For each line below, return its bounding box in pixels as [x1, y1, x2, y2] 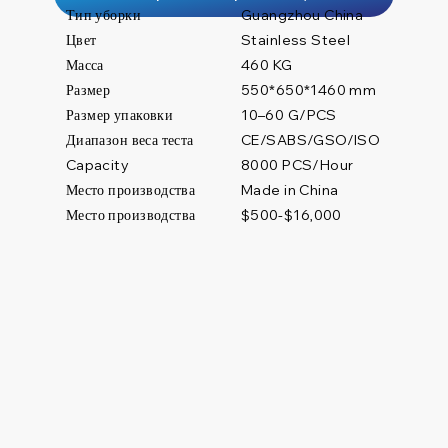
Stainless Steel [241, 30, 351, 49]
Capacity [65, 155, 130, 174]
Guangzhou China [241, 5, 364, 24]
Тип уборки [65, 5, 141, 24]
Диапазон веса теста [65, 130, 194, 149]
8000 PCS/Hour [240, 155, 354, 174]
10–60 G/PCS [241, 105, 337, 124]
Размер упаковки [65, 105, 174, 124]
